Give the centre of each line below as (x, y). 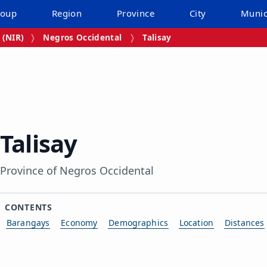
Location (196, 222)
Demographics (138, 222)
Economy (79, 222)
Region (67, 13)
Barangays (28, 222)
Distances (245, 222)
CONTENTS (29, 207)
